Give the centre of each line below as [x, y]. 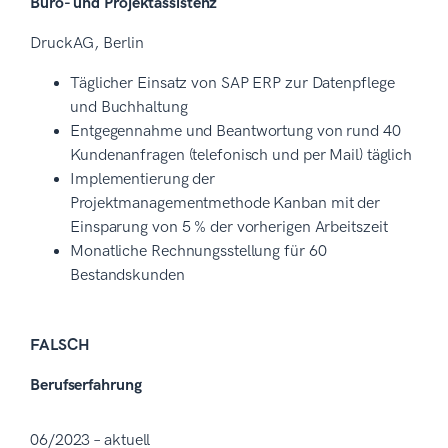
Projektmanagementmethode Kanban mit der [225, 203]
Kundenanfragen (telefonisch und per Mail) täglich [241, 155]
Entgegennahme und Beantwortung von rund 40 [235, 131]
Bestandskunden [127, 275]
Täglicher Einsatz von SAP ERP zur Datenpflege [232, 83]
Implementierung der [143, 179]
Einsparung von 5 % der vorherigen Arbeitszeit [229, 227]
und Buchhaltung [129, 107]
